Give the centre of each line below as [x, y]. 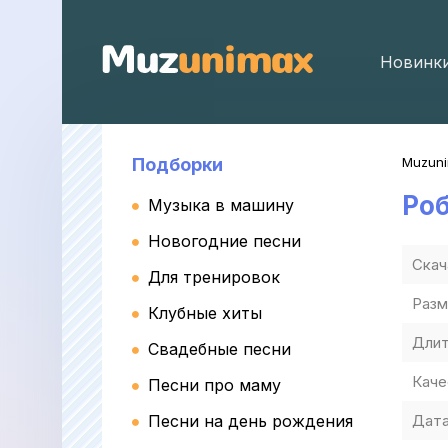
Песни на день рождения [250, 421]
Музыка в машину [221, 205]
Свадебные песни [219, 349]
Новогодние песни [224, 241]
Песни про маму [214, 385]
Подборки [177, 164]
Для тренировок [214, 277]
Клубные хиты [205, 313]
